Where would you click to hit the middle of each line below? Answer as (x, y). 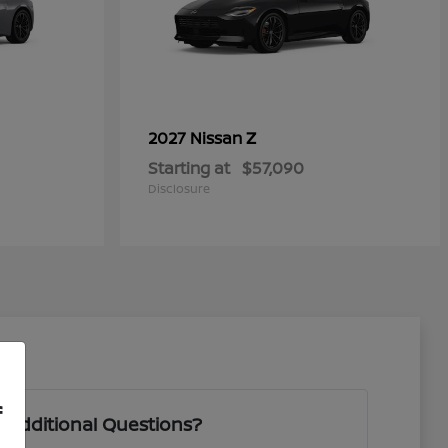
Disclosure (179, 189)
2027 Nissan (197, 138)
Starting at (189, 168)
